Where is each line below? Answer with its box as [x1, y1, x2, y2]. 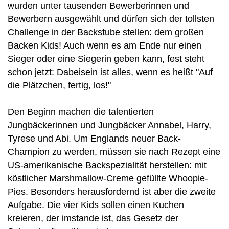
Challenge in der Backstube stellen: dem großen [8, 27, 204, 37]
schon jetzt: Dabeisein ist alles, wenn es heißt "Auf [8, 67, 213, 77]
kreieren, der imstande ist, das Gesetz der [8, 213, 178, 223]
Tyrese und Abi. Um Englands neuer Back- [8, 133, 181, 144]
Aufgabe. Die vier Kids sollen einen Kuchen [8, 200, 184, 210]
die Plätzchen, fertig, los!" [8, 80, 111, 90]
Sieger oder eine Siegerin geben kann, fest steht [8, 54, 204, 64]
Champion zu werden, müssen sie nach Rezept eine [8, 147, 220, 157]
